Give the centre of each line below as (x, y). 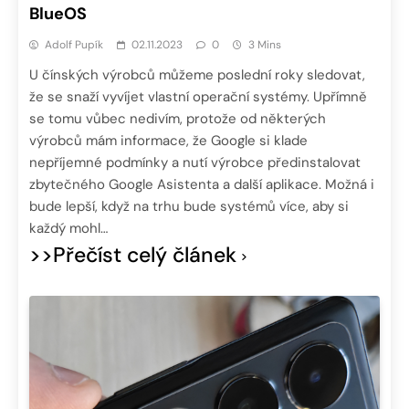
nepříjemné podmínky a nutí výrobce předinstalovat (195, 163)
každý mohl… (68, 229)
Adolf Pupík (74, 45)
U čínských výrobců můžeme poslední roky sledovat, (197, 75)
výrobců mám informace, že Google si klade (168, 141)
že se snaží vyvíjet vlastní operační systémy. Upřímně (198, 97)
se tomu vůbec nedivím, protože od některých (178, 119)
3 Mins (265, 45)
